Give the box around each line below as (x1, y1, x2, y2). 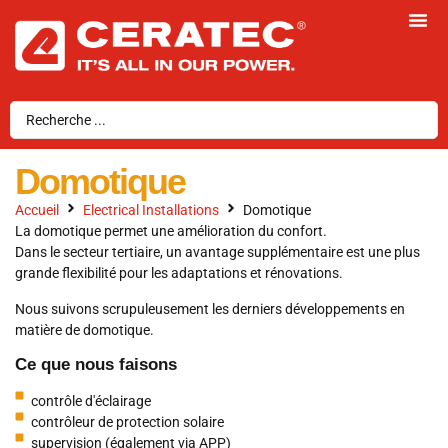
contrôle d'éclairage (31, 393, 152, 410)
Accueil (15, 201, 59, 218)
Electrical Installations (83, 201, 219, 218)
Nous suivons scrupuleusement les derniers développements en (15, 300, 405, 317)
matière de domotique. (15, 321, 154, 338)
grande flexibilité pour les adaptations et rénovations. (15, 265, 343, 282)
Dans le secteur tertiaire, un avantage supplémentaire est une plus (15, 244, 420, 261)
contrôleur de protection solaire (31, 414, 225, 431)
